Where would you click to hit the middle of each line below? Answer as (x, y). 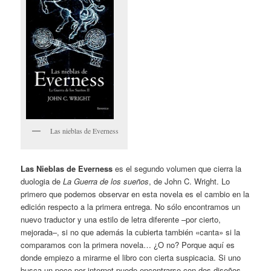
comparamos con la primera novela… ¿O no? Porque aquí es (128, 245)
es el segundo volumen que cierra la (177, 169)
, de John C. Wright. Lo (190, 181)
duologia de (42, 181)
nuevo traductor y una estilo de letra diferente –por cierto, (121, 220)
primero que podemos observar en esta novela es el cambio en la (135, 194)
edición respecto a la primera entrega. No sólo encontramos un (131, 207)
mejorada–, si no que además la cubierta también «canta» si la (131, 232)
